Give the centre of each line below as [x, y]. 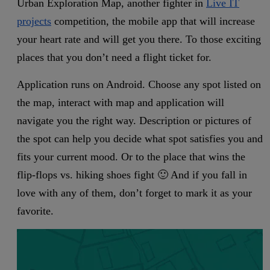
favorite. [35, 211]
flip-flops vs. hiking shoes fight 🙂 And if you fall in [132, 175]
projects [34, 21]
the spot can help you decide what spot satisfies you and [140, 139]
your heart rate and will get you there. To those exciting [139, 39]
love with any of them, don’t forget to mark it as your [134, 193]
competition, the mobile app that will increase [153, 21]
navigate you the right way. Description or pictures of [134, 121]
